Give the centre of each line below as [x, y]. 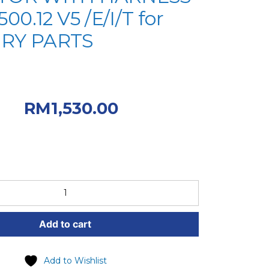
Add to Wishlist [75, 260]
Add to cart [65, 224]
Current [150, 107]
